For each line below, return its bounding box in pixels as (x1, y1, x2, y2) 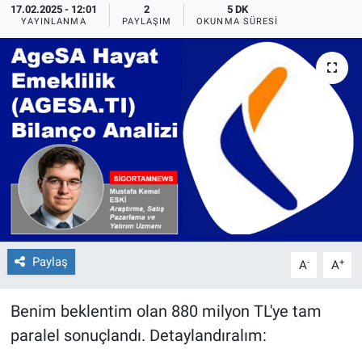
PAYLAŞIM (121, 15, 172, 27)
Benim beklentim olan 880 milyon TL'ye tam (10, 301, 322, 321)
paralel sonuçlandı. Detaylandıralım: (10, 325, 267, 345)
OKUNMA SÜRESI (196, 15, 279, 27)
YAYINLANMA (20, 15, 86, 27)
